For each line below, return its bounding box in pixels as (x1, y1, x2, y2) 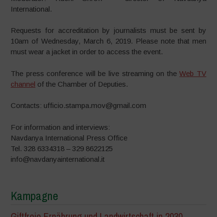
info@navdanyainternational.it (11, 155, 105, 163)
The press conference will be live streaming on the (11, 69, 180, 77)
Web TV (179, 69, 206, 77)
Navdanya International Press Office (11, 133, 128, 142)
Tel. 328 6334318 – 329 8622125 (11, 144, 113, 153)
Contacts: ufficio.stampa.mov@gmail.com (11, 101, 147, 109)
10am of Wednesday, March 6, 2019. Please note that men (11, 37, 206, 45)
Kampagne (11, 188, 59, 203)
